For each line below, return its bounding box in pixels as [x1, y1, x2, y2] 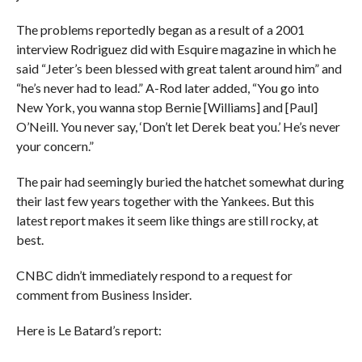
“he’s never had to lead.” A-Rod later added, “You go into [15, 80, 319, 96]
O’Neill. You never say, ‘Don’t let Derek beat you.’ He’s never [15, 119, 340, 135]
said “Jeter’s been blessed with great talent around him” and [15, 61, 342, 77]
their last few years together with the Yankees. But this [15, 193, 314, 209]
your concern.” [15, 138, 94, 154]
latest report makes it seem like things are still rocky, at [15, 213, 318, 229]
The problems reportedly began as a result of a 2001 [15, 22, 305, 38]
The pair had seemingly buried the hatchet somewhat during [15, 174, 344, 190]
